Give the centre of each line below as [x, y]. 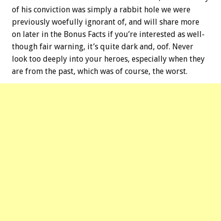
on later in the [38, 35]
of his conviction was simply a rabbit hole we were [101, 10]
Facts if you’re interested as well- [145, 35]
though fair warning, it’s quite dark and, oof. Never [103, 47]
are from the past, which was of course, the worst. [100, 72]
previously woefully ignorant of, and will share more [106, 22]
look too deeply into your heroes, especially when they [108, 59]
